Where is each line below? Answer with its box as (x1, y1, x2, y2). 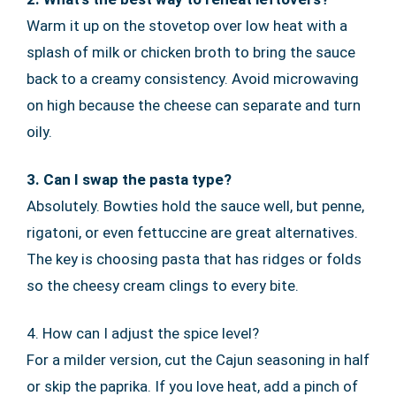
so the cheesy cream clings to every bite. (27, 277, 299, 295)
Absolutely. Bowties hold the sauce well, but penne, (27, 197, 364, 216)
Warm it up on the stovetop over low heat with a (27, 17, 347, 35)
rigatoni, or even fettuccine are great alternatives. (27, 224, 358, 242)
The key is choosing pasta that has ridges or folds (27, 250, 362, 269)
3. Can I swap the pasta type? (27, 171, 232, 189)
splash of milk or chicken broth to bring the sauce (27, 43, 355, 62)
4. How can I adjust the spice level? (27, 324, 259, 343)
